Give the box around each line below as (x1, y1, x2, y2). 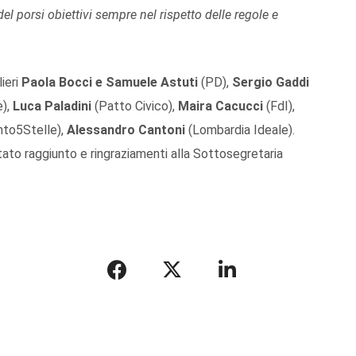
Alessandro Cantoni (67, 122, 185, 137)
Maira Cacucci (178, 98, 263, 114)
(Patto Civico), (91, 98, 178, 114)
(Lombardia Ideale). (185, 122, 295, 137)
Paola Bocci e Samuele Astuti (21, 74, 198, 90)
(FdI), (263, 98, 295, 114)
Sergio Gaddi (232, 74, 309, 90)
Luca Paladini (13, 98, 91, 114)
